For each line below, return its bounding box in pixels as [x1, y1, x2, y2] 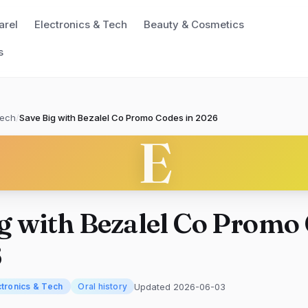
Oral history [78, 281, 128, 291]
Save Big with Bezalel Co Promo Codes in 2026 [19, 112, 218, 123]
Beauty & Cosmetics [143, 18, 244, 31]
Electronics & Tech [34, 18, 127, 31]
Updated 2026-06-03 [134, 280, 226, 292]
